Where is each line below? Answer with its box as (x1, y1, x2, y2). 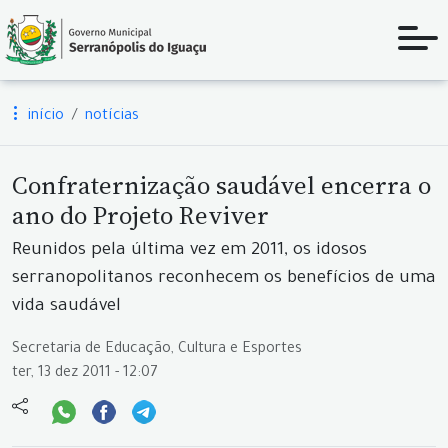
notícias (85, 109, 139, 125)
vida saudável (12, 298, 121, 317)
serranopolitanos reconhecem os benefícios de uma (12, 270, 436, 289)
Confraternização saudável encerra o (12, 168, 431, 202)
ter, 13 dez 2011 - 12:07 (12, 366, 158, 382)
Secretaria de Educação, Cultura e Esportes (12, 342, 302, 358)
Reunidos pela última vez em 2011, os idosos (12, 242, 367, 261)
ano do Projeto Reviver (12, 198, 269, 232)
